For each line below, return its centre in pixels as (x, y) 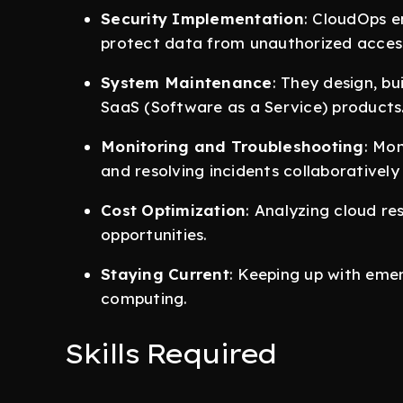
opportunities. (154, 234)
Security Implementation (202, 18)
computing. (144, 298)
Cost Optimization (174, 210)
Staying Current (165, 274)
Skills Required (170, 354)
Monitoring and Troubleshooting (233, 146)
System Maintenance (187, 82)
